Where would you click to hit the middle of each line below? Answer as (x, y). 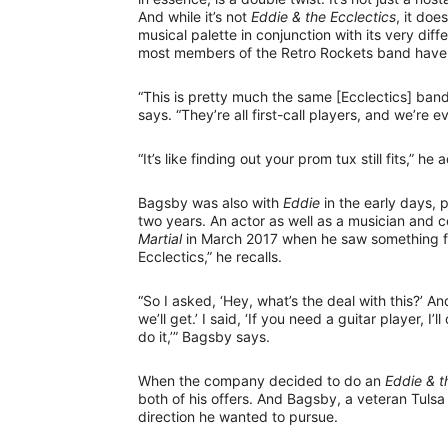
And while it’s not (194, 16)
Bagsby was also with (210, 202)
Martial (160, 238)
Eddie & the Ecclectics (323, 16)
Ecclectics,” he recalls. (210, 256)
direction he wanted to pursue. (238, 416)
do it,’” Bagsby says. (204, 336)
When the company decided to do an (261, 380)
